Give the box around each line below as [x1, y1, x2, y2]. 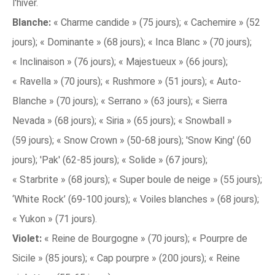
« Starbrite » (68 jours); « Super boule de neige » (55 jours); [12, 174, 262, 186]
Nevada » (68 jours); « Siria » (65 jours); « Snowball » [12, 115, 232, 127]
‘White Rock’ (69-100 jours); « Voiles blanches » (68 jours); [12, 193, 259, 206]
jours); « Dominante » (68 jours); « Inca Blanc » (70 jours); [12, 36, 252, 48]
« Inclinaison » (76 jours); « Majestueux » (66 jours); [12, 56, 228, 68]
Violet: [12, 233, 42, 245]
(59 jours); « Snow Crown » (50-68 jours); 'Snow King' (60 [12, 134, 251, 147]
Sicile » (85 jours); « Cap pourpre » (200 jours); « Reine [12, 252, 240, 265]
